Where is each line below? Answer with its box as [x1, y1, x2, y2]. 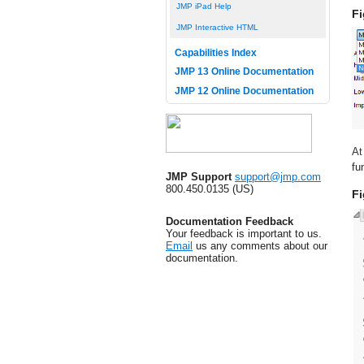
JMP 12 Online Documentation [174, 85, 314, 96]
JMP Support [166, 170, 232, 183]
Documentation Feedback [166, 214, 293, 227]
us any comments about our [193, 239, 327, 252]
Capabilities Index [174, 47, 257, 58]
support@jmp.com [235, 170, 321, 183]
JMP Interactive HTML [175, 23, 258, 32]
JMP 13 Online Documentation [174, 67, 314, 76]
